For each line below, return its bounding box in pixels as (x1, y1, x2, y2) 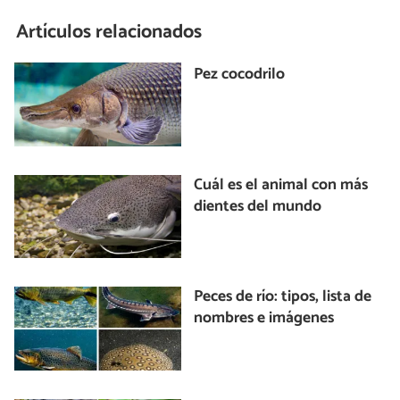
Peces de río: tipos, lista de (194, 284, 372, 311)
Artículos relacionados (16, 15, 203, 48)
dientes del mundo (194, 193, 322, 220)
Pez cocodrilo (194, 62, 286, 88)
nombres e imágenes (194, 305, 335, 332)
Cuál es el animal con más (194, 171, 369, 198)
